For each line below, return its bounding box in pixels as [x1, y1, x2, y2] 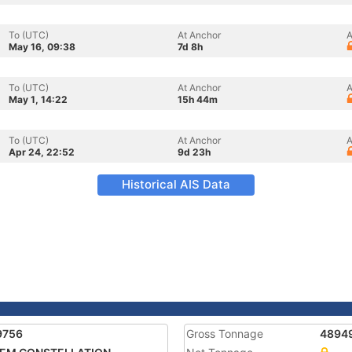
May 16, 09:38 [9, 41, 75, 53]
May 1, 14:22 [9, 93, 68, 105]
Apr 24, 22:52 [9, 146, 75, 158]
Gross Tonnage [186, 327, 263, 340]
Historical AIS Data [122, 177, 230, 192]
